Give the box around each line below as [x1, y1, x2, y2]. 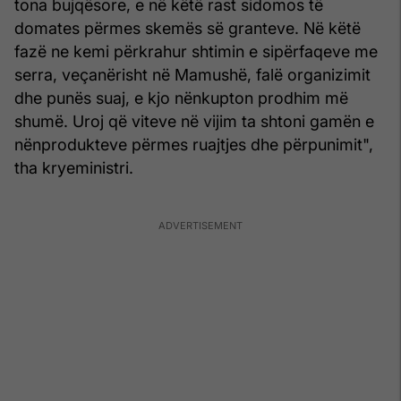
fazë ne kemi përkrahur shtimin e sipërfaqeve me [14, 41, 378, 61]
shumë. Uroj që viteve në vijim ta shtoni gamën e [14, 111, 374, 131]
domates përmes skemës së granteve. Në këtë [14, 18, 361, 38]
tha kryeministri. [14, 158, 133, 177]
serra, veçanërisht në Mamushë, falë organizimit [14, 64, 371, 84]
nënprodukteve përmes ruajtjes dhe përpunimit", [14, 134, 373, 154]
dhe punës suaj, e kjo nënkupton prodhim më [14, 88, 348, 107]
